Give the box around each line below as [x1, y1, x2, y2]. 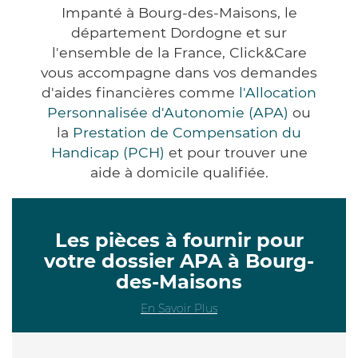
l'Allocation [239, 83, 316, 101]
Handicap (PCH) [50, 143, 165, 161]
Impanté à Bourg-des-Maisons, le [61, 3, 297, 21]
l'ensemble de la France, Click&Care [51, 43, 307, 61]
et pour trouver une [164, 143, 308, 161]
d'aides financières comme [42, 83, 239, 101]
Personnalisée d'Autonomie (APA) [47, 103, 288, 121]
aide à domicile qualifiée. [89, 163, 268, 181]
